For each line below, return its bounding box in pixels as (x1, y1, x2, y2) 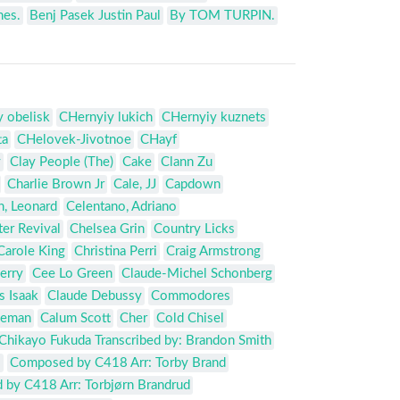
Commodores (151, 289, 230, 304)
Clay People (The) (10, 155, 113, 170)
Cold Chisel (156, 312, 224, 326)
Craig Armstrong (166, 245, 261, 259)
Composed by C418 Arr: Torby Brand (10, 356, 226, 371)
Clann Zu (161, 155, 212, 170)
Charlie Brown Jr (7, 178, 104, 192)
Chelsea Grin (70, 222, 145, 237)
